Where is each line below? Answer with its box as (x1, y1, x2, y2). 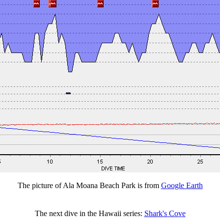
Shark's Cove (144, 209, 186, 218)
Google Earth (161, 181, 203, 190)
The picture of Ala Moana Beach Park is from (17, 181, 161, 190)
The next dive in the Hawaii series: (34, 209, 144, 218)
